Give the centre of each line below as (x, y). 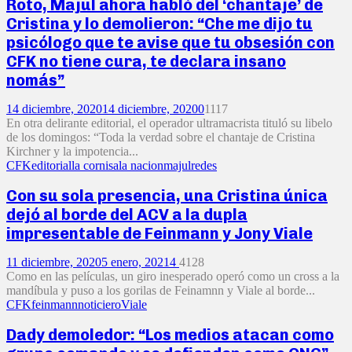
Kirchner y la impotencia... (72, 152)
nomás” (36, 80)
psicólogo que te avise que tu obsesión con (170, 42)
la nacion (141, 166)
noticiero (99, 305)
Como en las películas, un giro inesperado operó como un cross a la (173, 277)
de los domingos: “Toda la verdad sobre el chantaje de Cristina (161, 137)
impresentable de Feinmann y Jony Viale (159, 233)
